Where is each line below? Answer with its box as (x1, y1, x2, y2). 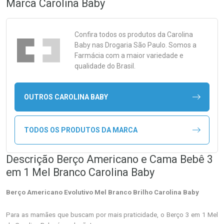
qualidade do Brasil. (74, 62, 135, 70)
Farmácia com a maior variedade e (74, 51, 183, 59)
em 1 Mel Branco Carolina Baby (6, 166, 154, 178)
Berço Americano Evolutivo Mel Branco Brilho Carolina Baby (6, 188, 199, 196)
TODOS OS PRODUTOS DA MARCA (23, 125, 137, 134)
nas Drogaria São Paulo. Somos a (90, 41, 196, 49)
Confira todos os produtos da (74, 30, 167, 38)
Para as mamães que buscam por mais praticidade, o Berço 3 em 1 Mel (6, 211, 218, 218)
